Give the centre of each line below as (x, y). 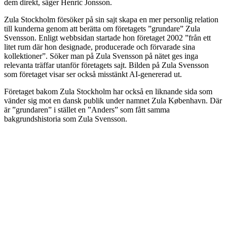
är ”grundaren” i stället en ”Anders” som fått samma (87, 109)
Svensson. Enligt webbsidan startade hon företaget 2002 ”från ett (107, 37)
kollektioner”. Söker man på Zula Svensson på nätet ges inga (101, 56)
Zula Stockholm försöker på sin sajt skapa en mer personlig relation (111, 19)
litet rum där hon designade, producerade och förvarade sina (100, 47)
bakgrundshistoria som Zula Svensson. (66, 119)
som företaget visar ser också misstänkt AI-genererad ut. (93, 74)
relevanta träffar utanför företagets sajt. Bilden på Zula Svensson (106, 65)
